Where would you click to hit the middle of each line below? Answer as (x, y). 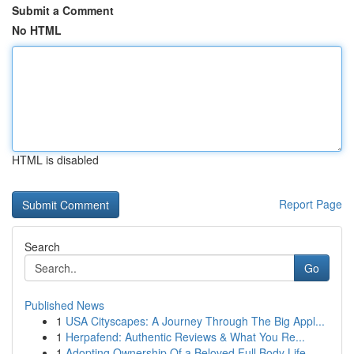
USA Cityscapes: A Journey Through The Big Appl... (195, 321)
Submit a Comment (63, 10)
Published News (64, 305)
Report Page (311, 204)
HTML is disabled (55, 160)
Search (42, 247)
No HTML (37, 30)
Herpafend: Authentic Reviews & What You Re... (185, 337)
